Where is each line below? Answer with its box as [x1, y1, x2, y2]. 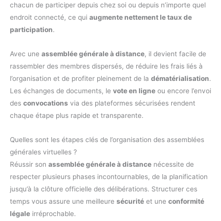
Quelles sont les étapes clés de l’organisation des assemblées [10, 136, 204, 144]
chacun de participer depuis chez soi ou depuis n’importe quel [10, 1, 206, 9]
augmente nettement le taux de [89, 13, 192, 22]
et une [144, 197, 168, 206]
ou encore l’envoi [155, 87, 211, 95]
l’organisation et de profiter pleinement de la [10, 74, 151, 83]
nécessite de [151, 160, 194, 169]
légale [10, 210, 30, 218]
